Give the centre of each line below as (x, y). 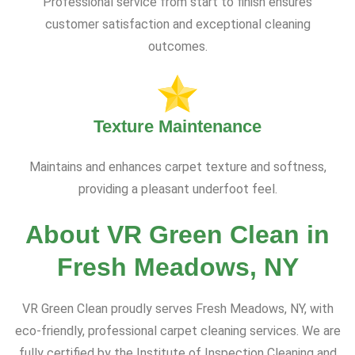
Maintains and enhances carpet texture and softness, (177, 167)
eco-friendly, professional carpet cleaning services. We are (177, 331)
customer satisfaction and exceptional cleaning (177, 25)
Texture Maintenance (177, 127)
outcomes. (177, 47)
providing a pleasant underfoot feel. (177, 189)
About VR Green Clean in (177, 235)
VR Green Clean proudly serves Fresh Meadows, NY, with (177, 309)
